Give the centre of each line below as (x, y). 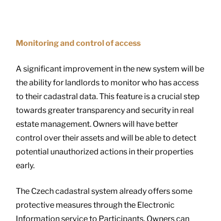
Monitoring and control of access (78, 43)
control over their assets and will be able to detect (106, 138)
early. (25, 165)
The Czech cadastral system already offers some (104, 191)
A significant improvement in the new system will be (110, 69)
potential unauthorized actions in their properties (105, 151)
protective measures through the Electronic (95, 205)
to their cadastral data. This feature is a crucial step (108, 96)
